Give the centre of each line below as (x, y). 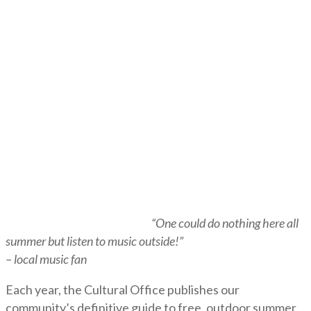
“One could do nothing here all (225, 223)
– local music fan (46, 259)
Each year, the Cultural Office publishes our (123, 289)
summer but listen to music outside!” (94, 241)
